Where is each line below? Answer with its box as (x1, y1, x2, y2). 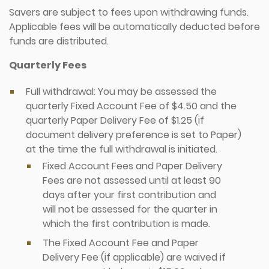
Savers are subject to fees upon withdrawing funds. (9, 5, 249, 19)
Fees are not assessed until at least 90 (43, 174, 221, 187)
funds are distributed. (9, 34, 109, 48)
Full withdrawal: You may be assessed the (26, 85, 217, 98)
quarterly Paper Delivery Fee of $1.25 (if (26, 113, 204, 127)
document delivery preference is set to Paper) (26, 128, 241, 142)
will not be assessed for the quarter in (43, 202, 217, 216)
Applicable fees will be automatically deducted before (9, 20, 260, 34)
